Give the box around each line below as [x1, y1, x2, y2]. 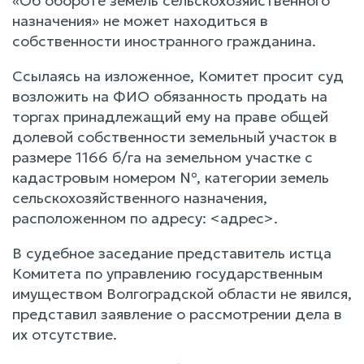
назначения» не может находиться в [12, 11, 268, 30]
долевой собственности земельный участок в [12, 127, 337, 146]
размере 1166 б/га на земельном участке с [12, 147, 313, 167]
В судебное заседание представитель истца [12, 243, 331, 262]
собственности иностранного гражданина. [12, 31, 316, 50]
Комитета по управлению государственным [12, 263, 323, 283]
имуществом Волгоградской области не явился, [12, 284, 352, 303]
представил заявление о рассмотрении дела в [12, 304, 342, 323]
